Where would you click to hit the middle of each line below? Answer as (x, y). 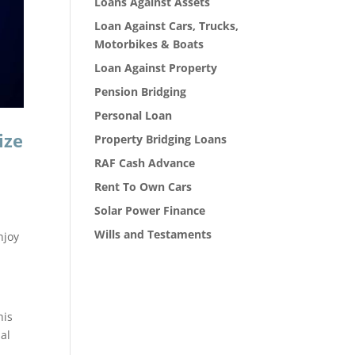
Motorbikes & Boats (149, 44)
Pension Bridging (141, 91)
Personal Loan (134, 115)
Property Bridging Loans (161, 139)
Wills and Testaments (153, 234)
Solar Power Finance (150, 210)
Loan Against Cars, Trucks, (167, 25)
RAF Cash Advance (145, 162)
